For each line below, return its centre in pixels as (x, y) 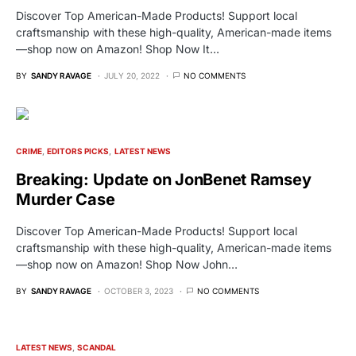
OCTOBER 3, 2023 (139, 291)
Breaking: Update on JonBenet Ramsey (164, 180)
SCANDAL (97, 348)
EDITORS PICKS (78, 151)
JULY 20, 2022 (132, 76)
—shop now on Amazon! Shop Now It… (118, 49)
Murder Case (66, 200)
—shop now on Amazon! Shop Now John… (127, 265)
